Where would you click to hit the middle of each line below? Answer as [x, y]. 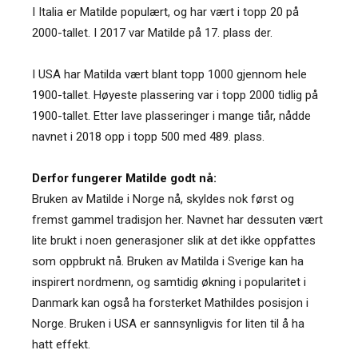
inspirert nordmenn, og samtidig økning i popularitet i [169, 282]
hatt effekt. [61, 344]
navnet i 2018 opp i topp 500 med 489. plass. [148, 136]
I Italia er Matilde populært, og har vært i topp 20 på [165, 12]
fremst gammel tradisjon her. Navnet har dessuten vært [177, 219]
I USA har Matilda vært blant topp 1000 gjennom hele [169, 74]
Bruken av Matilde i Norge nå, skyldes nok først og [163, 199]
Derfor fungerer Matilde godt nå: [124, 178]
